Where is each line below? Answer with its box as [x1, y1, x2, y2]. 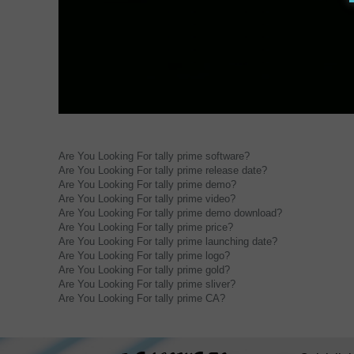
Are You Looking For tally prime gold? [58, 264, 231, 277]
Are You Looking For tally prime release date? [58, 164, 268, 177]
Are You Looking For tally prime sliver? [58, 278, 236, 291]
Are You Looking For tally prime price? [58, 221, 234, 234]
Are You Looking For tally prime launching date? [58, 235, 278, 248]
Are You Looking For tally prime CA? [58, 292, 226, 305]
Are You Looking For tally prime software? [58, 150, 250, 163]
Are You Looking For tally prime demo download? [58, 207, 283, 220]
